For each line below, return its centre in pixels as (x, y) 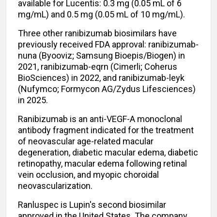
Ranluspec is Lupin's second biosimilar (92, 205)
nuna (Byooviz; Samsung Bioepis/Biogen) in (101, 56)
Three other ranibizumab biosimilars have (97, 33)
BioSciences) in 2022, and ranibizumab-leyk (101, 78)
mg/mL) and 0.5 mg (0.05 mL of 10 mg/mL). (101, 15)
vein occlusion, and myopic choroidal (88, 175)
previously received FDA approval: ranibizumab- (108, 45)
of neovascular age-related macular (86, 141)
